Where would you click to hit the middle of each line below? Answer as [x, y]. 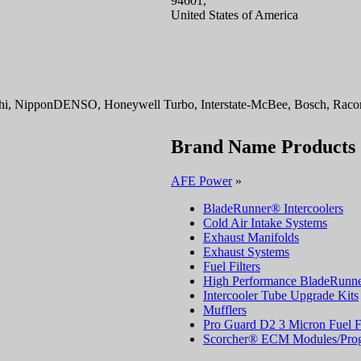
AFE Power [201, 180]
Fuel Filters [232, 266]
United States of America [234, 15]
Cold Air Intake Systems [265, 222]
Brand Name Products [263, 146]
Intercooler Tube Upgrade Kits [281, 295]
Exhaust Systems [246, 251]
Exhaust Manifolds [251, 237]
